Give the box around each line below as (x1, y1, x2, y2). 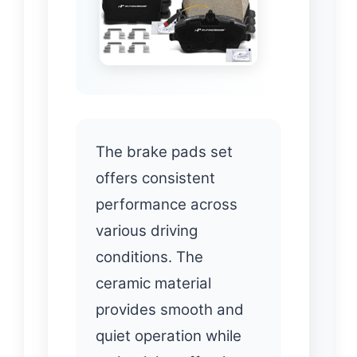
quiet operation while (96, 326, 241, 345)
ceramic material (96, 273, 211, 292)
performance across (96, 194, 237, 214)
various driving (96, 221, 198, 240)
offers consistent (96, 168, 215, 187)
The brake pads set (96, 142, 233, 161)
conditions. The (96, 247, 203, 266)
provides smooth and (96, 300, 244, 319)
